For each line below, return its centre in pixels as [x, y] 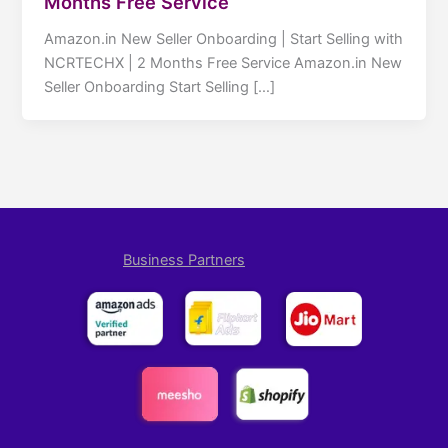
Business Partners [184, 260]
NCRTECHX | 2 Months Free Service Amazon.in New [223, 62]
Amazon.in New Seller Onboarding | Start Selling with [224, 38]
